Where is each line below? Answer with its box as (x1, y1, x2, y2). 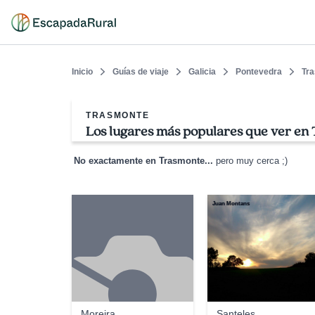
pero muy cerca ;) (213, 156, 288, 166)
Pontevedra (236, 67, 282, 77)
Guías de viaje (112, 67, 169, 77)
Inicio (72, 67, 93, 77)
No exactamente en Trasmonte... (74, 156, 213, 166)
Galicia (188, 67, 216, 77)
